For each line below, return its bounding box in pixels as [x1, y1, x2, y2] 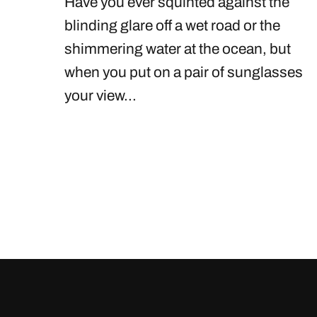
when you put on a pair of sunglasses [64, 64, 303, 81]
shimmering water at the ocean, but [64, 41, 291, 57]
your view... [64, 88, 137, 104]
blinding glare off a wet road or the [64, 18, 280, 34]
